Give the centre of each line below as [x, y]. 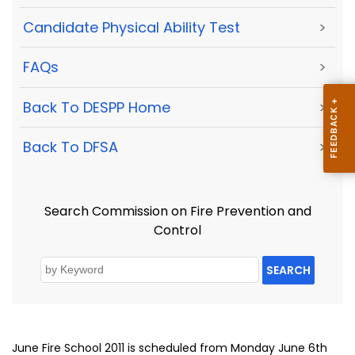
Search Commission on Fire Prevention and [177, 212]
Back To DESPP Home [97, 107]
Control [177, 231]
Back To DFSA [71, 147]
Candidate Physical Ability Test [132, 28]
